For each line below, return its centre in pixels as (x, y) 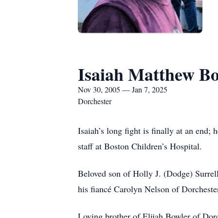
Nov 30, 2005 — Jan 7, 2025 (123, 89)
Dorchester (95, 101)
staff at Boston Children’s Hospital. (140, 146)
